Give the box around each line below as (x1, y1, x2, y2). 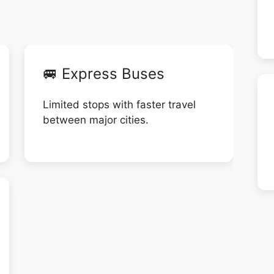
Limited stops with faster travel (42, 98, 196, 111)
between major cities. (42, 114, 149, 126)
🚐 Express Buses (42, 65, 165, 83)
